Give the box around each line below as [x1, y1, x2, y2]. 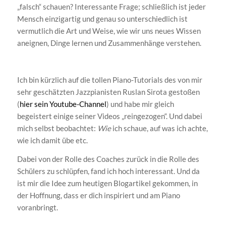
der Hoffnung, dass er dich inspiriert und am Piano [17, 191, 180, 200]
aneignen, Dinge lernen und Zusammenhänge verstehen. [17, 38, 201, 47]
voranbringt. [17, 203, 58, 212]
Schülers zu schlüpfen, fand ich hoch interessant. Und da [17, 166, 200, 176]
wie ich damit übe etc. [17, 136, 88, 145]
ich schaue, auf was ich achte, [110, 124, 208, 133]
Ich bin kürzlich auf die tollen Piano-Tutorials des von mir [17, 75, 202, 85]
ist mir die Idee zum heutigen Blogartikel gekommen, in [17, 179, 198, 188]
